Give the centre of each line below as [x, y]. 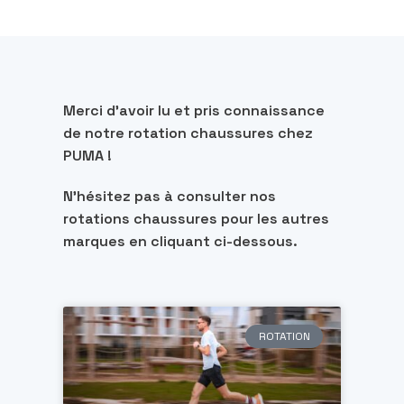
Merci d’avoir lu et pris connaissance [194, 111]
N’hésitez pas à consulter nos [170, 197]
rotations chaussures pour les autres [196, 219]
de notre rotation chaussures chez [188, 133]
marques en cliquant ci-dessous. [180, 242]
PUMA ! [87, 156]
